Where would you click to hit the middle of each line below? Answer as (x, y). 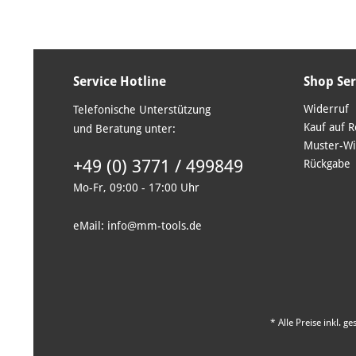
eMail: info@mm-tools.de (137, 226)
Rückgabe (327, 164)
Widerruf (326, 109)
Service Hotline (120, 82)
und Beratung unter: (124, 129)
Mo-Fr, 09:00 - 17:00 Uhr (136, 188)
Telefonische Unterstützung (142, 110)
